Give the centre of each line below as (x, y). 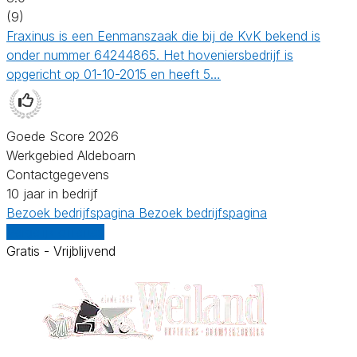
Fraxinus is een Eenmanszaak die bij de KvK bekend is (163, 35)
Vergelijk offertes (55, 231)
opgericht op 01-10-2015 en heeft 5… (114, 74)
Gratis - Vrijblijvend (61, 251)
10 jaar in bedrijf (52, 193)
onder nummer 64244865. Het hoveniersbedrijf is (150, 55)
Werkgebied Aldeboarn (71, 155)
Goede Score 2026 (63, 136)
